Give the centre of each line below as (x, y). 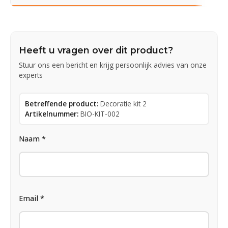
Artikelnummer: (52, 113)
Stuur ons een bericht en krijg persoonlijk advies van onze (113, 65)
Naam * (32, 138)
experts (31, 75)
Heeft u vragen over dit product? (96, 50)
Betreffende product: (62, 103)
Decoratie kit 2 (123, 103)
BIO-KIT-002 (100, 113)
